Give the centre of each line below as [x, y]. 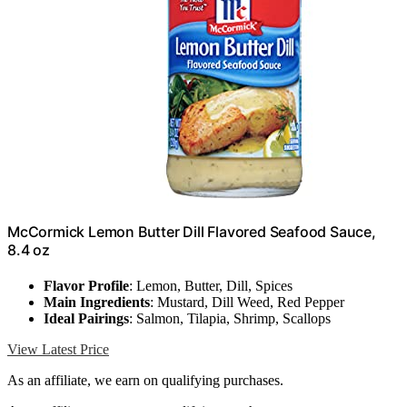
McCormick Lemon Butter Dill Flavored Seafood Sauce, [192, 232]
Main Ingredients [97, 303]
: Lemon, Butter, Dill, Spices [211, 286]
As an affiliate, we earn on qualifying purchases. [145, 381]
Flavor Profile [86, 286]
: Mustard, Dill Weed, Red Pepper [247, 303]
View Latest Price [58, 350]
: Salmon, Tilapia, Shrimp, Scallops [230, 319]
